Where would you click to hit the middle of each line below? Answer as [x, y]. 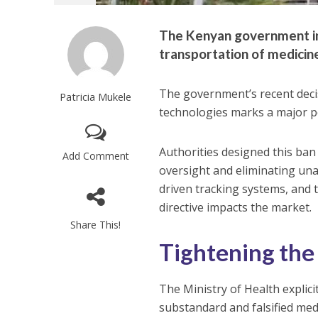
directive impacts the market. [236, 207]
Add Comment [95, 156]
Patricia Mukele [96, 97]
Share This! [96, 225]
